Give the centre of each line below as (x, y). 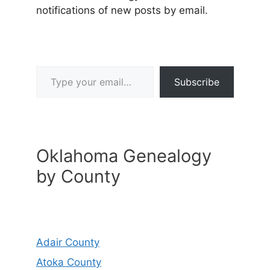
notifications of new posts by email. (122, 10)
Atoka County (69, 262)
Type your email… (53, 65)
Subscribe (197, 82)
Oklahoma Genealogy (124, 155)
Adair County (68, 242)
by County (78, 176)
